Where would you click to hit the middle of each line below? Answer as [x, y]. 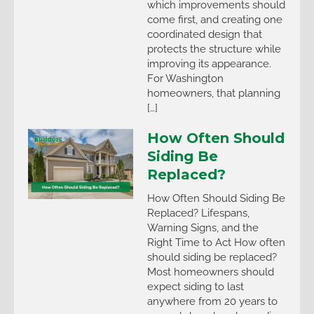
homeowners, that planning [214, 93]
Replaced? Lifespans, [198, 213]
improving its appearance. [209, 64]
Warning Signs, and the [203, 228]
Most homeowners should [211, 272]
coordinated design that [205, 34]
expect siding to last [196, 287]
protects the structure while [214, 49]
